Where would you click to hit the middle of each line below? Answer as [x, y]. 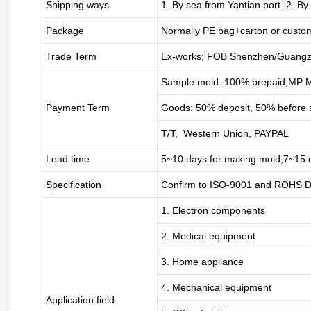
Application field [80, 300]
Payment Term [77, 108]
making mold [251, 159]
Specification [73, 185]
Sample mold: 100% [206, 82]
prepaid [268, 82]
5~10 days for [191, 159]
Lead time [67, 159]
